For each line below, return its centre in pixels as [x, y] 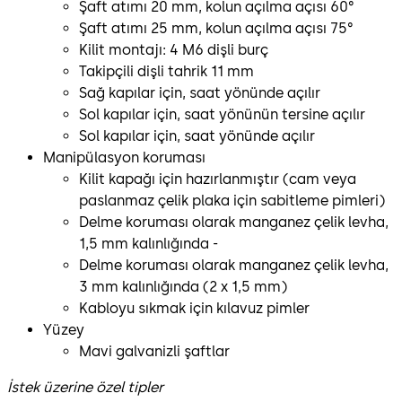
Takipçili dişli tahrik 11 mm [168, 71]
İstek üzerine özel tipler [85, 387]
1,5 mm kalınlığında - [149, 243]
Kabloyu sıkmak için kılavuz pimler [196, 308]
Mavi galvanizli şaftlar [156, 351]
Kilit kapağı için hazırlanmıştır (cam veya [218, 179]
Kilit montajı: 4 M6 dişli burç [175, 49]
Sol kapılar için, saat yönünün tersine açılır [224, 114]
